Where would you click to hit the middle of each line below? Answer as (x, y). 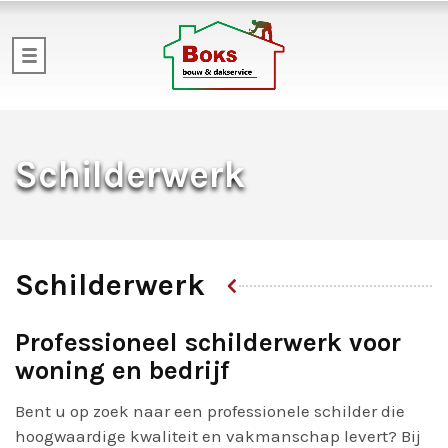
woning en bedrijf (122, 370)
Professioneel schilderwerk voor (208, 342)
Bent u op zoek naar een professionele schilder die (210, 411)
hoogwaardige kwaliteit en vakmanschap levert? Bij (218, 436)
